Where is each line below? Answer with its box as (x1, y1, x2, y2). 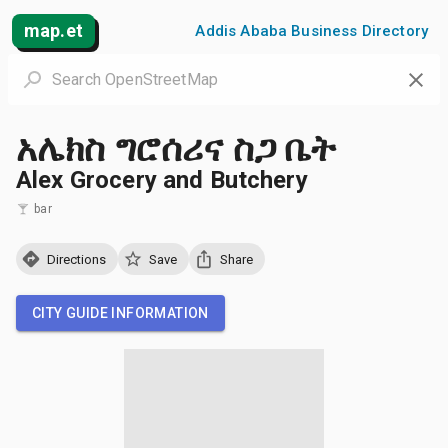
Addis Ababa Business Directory (195, 22, 428, 40)
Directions (47, 251, 106, 267)
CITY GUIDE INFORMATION (32, 305, 209, 321)
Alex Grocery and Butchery (16, 166, 308, 194)
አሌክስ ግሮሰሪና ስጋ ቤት (16, 128, 337, 170)
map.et (24, 20, 83, 41)
